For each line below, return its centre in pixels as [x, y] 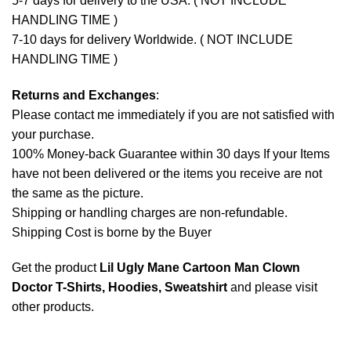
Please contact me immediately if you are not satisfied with [173, 114]
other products [51, 307]
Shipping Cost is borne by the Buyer [112, 232]
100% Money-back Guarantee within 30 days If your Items [171, 154]
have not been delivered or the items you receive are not [167, 173]
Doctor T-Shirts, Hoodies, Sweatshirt [119, 288]
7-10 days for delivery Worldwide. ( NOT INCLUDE [152, 39]
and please [261, 288]
